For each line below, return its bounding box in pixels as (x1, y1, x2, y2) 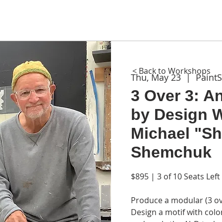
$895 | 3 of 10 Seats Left (130, 171, 220, 182)
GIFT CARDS (137, 14, 186, 26)
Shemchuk (130, 143, 212, 161)
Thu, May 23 (130, 71, 181, 83)
